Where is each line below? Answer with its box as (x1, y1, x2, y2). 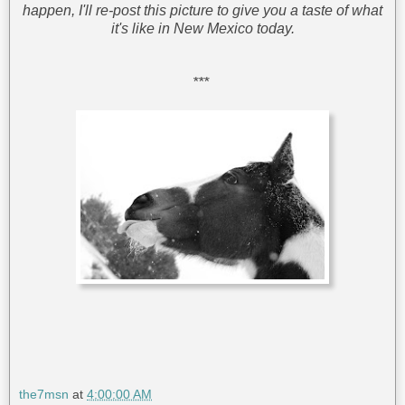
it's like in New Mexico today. (110, 21, 295, 37)
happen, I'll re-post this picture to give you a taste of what (23, 3, 382, 19)
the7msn (19, 387, 69, 402)
